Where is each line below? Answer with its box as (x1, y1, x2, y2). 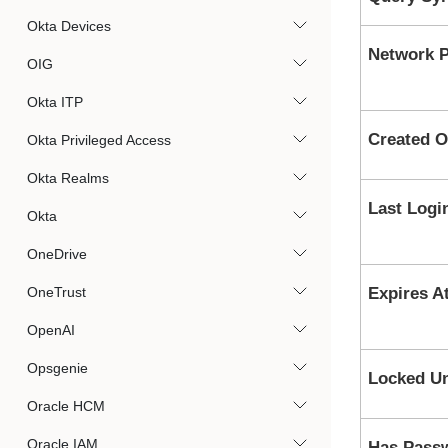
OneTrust (27, 284, 86, 300)
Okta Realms (27, 170, 109, 186)
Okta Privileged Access (27, 132, 171, 148)
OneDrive (27, 246, 87, 262)
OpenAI (27, 322, 75, 338)
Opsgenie (27, 360, 88, 376)
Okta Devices (27, 18, 111, 34)
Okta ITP (27, 94, 83, 110)
